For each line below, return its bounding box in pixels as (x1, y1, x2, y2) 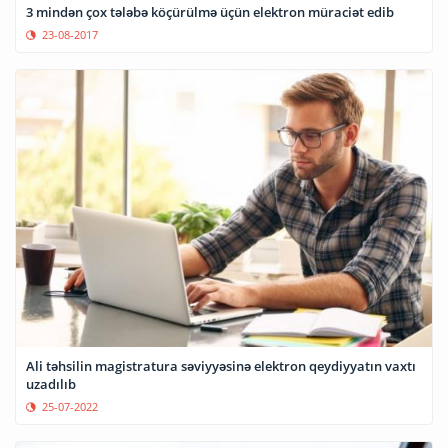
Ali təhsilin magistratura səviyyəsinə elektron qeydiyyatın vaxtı (26, 356, 416, 375)
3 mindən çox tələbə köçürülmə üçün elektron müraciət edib (26, 2, 394, 21)
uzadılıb (26, 374, 76, 393)
